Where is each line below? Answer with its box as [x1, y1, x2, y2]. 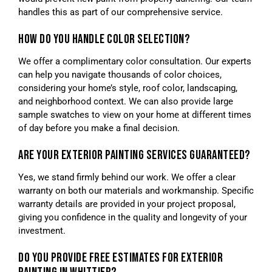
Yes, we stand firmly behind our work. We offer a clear [18, 172, 236, 183]
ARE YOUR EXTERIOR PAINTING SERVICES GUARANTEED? [18, 148, 251, 163]
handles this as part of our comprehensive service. [18, 7, 223, 18]
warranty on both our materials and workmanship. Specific [18, 185, 254, 197]
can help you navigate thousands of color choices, [18, 69, 222, 81]
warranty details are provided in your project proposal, [18, 199, 236, 210]
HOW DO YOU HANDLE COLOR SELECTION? [18, 32, 190, 47]
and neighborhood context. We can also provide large [18, 96, 233, 107]
